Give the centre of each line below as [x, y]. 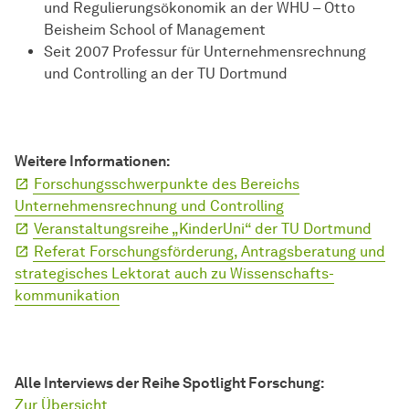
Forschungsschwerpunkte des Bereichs [167, 184]
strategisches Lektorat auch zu [122, 274]
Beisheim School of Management [155, 30]
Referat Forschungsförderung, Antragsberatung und [210, 252]
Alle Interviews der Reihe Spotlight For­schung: [169, 383]
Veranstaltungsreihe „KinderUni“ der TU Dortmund [203, 229]
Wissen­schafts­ [282, 274]
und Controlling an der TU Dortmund [166, 74]
